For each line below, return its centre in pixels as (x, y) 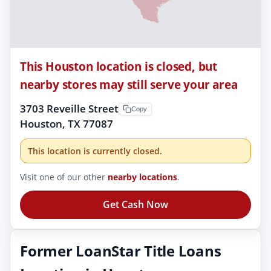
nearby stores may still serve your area (129, 84)
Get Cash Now (135, 204)
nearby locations (142, 177)
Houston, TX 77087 (67, 123)
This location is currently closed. (95, 151)
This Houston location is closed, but (119, 66)
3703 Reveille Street (69, 108)
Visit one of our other (64, 177)
